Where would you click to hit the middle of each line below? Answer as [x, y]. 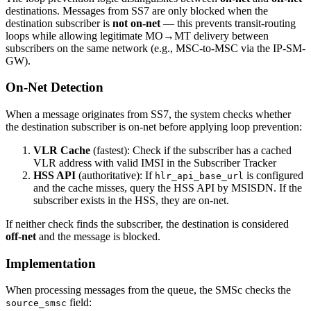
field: [79, 303]
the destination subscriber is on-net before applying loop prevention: [154, 126]
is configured [274, 175]
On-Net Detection [54, 87]
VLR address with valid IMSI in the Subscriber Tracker [155, 162]
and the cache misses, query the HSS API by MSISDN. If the [168, 187]
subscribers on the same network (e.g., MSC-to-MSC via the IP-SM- [155, 48]
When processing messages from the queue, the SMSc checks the [148, 290]
